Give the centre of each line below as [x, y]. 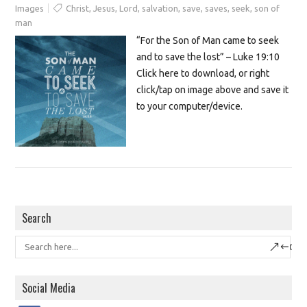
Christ [78, 9]
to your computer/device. [189, 107]
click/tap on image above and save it [212, 90]
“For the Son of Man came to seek [207, 41]
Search [37, 218]
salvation [160, 9]
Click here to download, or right [202, 74]
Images [30, 9]
